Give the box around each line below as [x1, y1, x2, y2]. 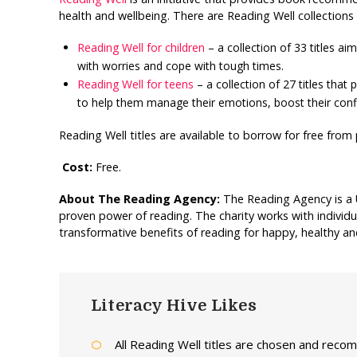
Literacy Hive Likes [90, 296, 257, 315]
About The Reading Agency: [58, 190, 223, 206]
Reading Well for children [77, 40, 206, 56]
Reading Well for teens [77, 76, 194, 92]
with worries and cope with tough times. [77, 58, 284, 74]
